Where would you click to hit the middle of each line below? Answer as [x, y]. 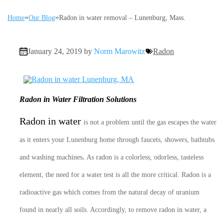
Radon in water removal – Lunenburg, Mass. [122, 18]
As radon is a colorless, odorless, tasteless [145, 157]
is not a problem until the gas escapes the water [150, 122]
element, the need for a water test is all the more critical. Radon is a [115, 175]
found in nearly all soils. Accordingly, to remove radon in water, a [113, 210]
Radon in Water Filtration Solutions [78, 99]
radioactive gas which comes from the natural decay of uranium [109, 192]
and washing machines [51, 157]
